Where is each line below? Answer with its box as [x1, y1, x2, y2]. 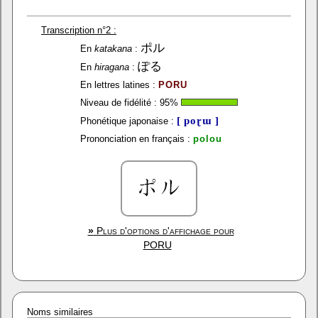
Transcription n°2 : [41, 25, 116, 35]
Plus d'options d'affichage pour [93, 225, 234, 236]
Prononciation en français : [80, 133, 190, 144]
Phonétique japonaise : [80, 116, 174, 126]
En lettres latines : [80, 79, 155, 90]
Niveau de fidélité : [80, 97, 157, 108]
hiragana [94, 62, 129, 72]
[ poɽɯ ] [177, 114, 219, 126]
